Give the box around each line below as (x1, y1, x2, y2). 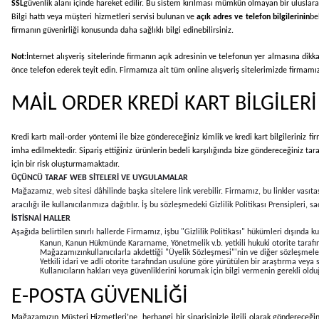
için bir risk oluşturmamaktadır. (11, 159, 120, 169)
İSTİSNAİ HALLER (11, 214, 70, 223)
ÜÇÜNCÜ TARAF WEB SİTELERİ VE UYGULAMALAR (11, 173, 188, 182)
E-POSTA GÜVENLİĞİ (11, 286, 188, 308)
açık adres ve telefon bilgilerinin (197, 12, 310, 21)
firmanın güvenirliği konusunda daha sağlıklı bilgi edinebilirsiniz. (11, 26, 234, 35)
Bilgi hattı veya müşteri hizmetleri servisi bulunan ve (11, 12, 197, 21)
